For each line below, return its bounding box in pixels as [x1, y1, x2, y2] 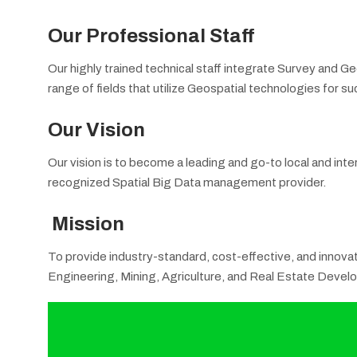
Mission [52, 214, 124, 234]
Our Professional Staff [48, 25, 255, 46]
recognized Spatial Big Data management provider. [48, 175, 326, 189]
